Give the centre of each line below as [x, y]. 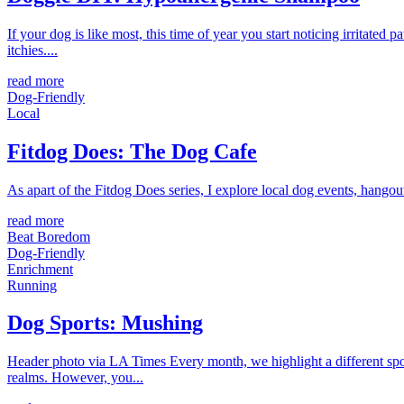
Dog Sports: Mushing [105, 323]
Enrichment [40, 269]
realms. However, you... [75, 378]
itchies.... [32, 50]
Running [32, 285]
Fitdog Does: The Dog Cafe [132, 151]
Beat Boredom [49, 236]
